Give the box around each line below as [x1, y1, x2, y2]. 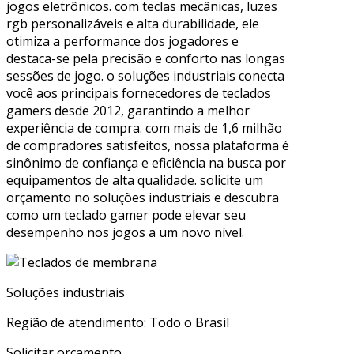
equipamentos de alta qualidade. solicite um [6, 171, 263, 189]
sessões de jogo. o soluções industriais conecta [6, 66, 284, 85]
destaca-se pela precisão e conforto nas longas [6, 49, 285, 67]
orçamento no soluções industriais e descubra [6, 188, 279, 206]
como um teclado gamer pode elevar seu [6, 205, 246, 224]
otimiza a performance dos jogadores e [6, 32, 239, 50]
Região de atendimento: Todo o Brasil [6, 313, 229, 331]
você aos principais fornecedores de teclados [6, 84, 271, 102]
